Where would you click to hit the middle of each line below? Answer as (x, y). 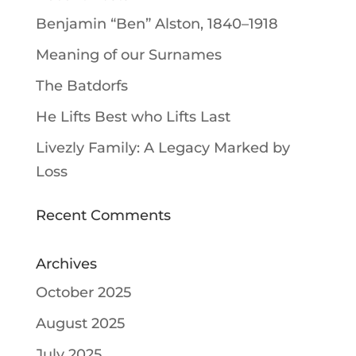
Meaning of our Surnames (128, 55)
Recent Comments (103, 215)
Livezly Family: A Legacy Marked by (163, 148)
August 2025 (80, 323)
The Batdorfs (81, 86)
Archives (66, 264)
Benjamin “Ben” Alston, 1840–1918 (157, 24)
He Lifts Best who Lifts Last (133, 117)
